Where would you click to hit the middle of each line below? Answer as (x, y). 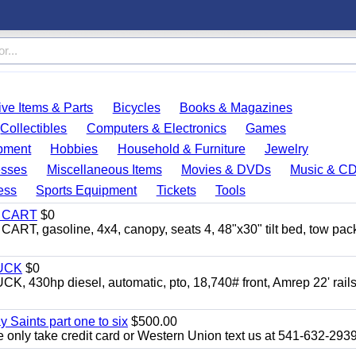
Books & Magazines (236, 108)
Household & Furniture (181, 149)
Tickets (176, 190)
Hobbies (74, 149)
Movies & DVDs (226, 170)
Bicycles (136, 108)
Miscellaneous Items (104, 170)
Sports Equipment (87, 190)
